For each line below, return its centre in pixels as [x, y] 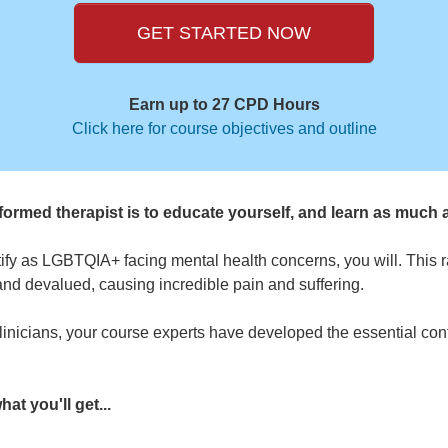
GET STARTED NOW [224, 33]
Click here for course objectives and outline [224, 129]
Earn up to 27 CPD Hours [224, 105]
